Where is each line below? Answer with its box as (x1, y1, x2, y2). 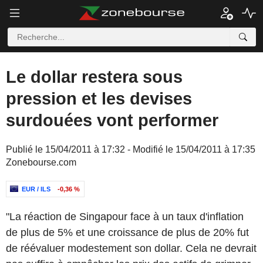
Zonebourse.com (6, 157, 76, 167)
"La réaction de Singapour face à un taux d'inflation (6, 211, 244, 222)
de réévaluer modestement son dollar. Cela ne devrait (6, 242, 257, 254)
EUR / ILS (22, 186, 50, 193)
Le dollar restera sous (6, 68, 183, 86)
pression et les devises (6, 89, 192, 108)
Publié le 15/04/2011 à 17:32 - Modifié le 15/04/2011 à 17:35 (6, 144, 255, 154)
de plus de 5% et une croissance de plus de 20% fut (6, 227, 249, 238)
